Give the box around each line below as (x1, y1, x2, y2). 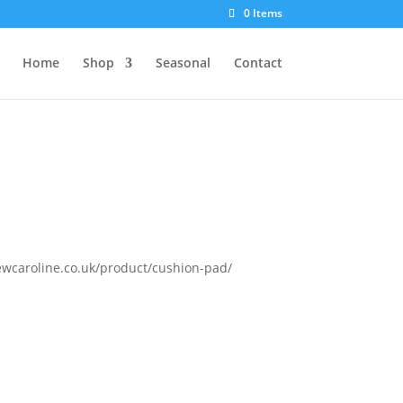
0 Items (243, 5, 282, 21)
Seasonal (155, 54, 210, 71)
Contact (233, 54, 282, 71)
